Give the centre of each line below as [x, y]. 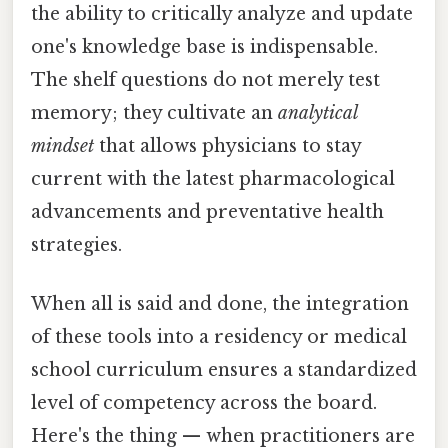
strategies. [76, 244]
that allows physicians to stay [227, 145]
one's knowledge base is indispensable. [204, 46]
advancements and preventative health [207, 211]
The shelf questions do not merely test [205, 79]
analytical [317, 112]
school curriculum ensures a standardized [224, 369]
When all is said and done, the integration [220, 303]
